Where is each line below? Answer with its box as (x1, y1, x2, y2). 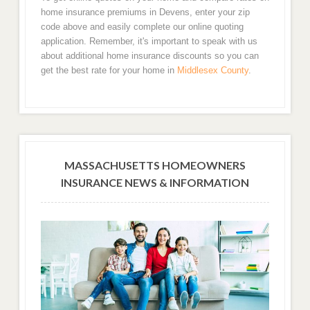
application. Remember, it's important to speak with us (40, 35, 257, 46)
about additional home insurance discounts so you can (40, 50, 259, 61)
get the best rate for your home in (40, 64, 177, 75)
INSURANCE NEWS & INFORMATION (61, 176, 249, 190)
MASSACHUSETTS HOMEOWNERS (64, 158, 246, 172)
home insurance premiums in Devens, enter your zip (40, 6, 250, 17)
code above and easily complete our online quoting (40, 21, 244, 32)
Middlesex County (176, 64, 248, 75)
